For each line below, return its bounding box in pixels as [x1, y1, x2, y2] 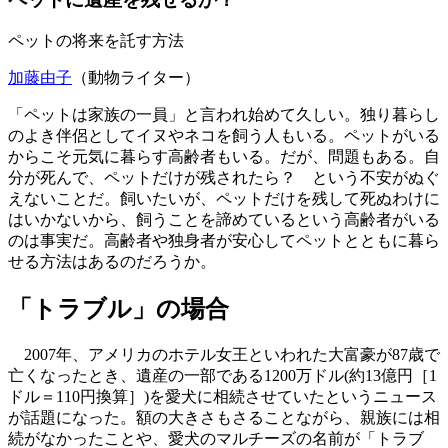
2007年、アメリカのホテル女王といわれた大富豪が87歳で [8, 346, 440, 364]
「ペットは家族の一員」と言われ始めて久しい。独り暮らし [8, 106, 440, 124]
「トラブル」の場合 [8, 296, 229, 323]
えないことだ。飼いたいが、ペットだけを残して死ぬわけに [8, 190, 440, 208]
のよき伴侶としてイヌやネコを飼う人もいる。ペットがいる [8, 127, 440, 145]
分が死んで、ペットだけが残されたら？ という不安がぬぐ [8, 169, 440, 187]
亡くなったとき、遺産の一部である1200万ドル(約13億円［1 [8, 367, 437, 385]
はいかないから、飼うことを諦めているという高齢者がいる [8, 211, 440, 229]
